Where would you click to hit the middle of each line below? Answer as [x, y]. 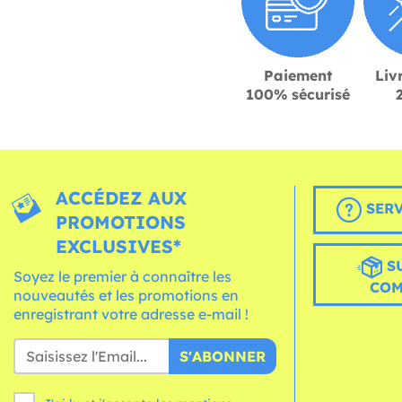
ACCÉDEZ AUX [122, 197]
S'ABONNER [222, 356]
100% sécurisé [298, 94]
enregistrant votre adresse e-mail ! [131, 314]
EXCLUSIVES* [119, 246]
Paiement [298, 75]
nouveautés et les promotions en [126, 295]
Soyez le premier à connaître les [122, 276]
